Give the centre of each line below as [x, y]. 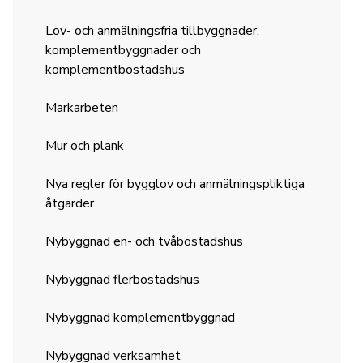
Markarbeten [82, 108]
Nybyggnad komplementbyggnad [141, 318]
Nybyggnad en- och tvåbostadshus [145, 241]
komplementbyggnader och [124, 50]
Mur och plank [85, 146]
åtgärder [70, 203]
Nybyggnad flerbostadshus [123, 280]
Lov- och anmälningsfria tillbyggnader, [153, 31]
